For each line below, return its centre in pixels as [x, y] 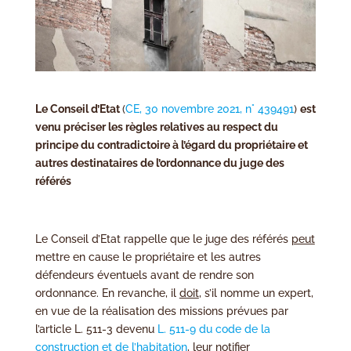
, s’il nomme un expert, [256, 293]
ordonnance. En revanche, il [107, 293]
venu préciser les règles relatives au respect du [156, 127]
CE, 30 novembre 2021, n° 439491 [209, 109]
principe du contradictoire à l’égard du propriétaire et [171, 145]
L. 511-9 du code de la [213, 329]
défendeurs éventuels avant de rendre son [144, 275]
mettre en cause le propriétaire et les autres [148, 257]
